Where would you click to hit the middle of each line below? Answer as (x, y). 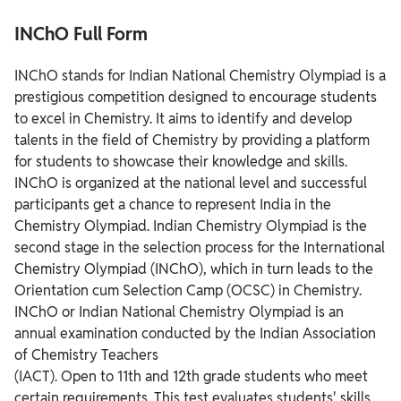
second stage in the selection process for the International (200, 248)
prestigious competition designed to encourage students (196, 98)
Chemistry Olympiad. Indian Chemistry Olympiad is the (191, 226)
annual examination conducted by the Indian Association (195, 334)
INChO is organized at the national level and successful (191, 183)
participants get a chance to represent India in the (173, 205)
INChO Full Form (81, 34)
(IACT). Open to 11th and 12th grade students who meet (191, 377)
